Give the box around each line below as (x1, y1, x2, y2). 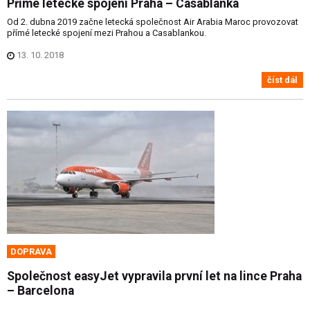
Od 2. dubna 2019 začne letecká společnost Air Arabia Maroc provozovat (7, 17, 298, 28)
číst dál (267, 74, 298, 85)
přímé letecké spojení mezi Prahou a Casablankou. (7, 28, 206, 39)
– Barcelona (7, 284, 74, 298)
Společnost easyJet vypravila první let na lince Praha (7, 269, 302, 284)
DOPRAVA (10, 246, 52, 257)
